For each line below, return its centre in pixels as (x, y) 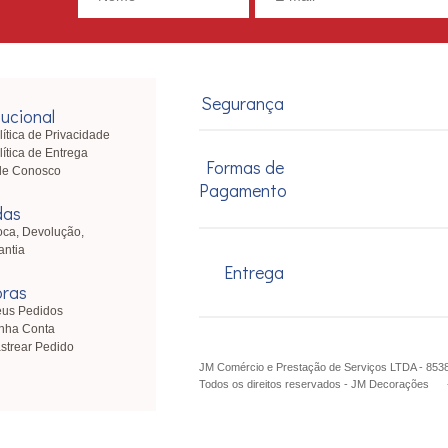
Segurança (243, 104)
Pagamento (243, 191)
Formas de (245, 168)
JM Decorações (390, 384)
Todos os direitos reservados (272, 384)
